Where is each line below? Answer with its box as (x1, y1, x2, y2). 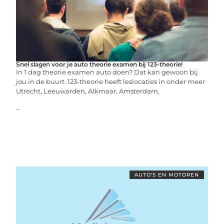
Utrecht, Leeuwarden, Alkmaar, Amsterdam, (16, 86, 160, 95)
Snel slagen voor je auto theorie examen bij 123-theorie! (16, 60, 183, 68)
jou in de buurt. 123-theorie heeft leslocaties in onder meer (16, 77, 205, 85)
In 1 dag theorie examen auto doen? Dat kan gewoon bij (16, 67, 198, 76)
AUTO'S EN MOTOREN (134, 171, 199, 178)
